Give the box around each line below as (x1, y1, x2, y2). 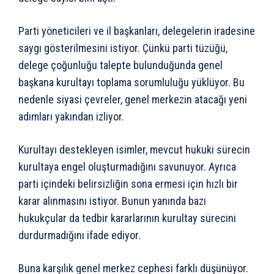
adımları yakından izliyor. (18, 109, 124, 123)
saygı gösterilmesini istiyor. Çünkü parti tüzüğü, (18, 41, 228, 54)
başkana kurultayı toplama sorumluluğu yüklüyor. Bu (18, 75, 245, 89)
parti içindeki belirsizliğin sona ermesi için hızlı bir (18, 177, 238, 190)
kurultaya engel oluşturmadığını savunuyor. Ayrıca (18, 160, 236, 173)
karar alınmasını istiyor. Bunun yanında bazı (18, 194, 206, 207)
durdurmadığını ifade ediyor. (18, 228, 141, 242)
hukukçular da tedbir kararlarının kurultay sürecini (18, 211, 236, 224)
